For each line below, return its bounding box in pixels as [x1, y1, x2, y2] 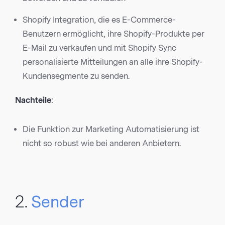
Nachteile [15, 95, 51, 105]
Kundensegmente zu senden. [23, 71, 130, 81]
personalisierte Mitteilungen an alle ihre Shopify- [23, 57, 203, 67]
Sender [31, 193, 84, 212]
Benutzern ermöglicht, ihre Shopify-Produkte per [23, 29, 204, 39]
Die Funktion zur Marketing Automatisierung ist [23, 125, 199, 135]
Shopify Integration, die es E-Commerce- [23, 15, 176, 25]
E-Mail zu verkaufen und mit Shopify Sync [23, 43, 176, 53]
